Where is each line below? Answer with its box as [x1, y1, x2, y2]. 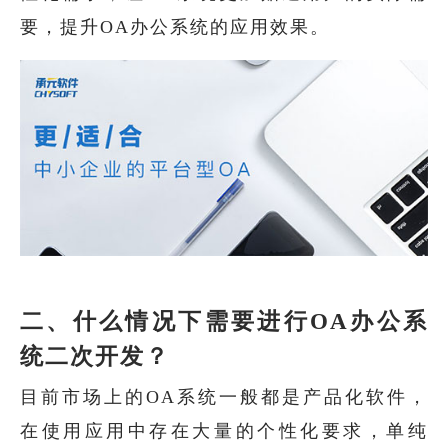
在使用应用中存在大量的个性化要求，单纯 [20, 420, 428, 441]
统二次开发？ [20, 343, 170, 369]
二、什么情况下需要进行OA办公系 [20, 308, 428, 334]
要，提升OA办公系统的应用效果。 [20, 16, 330, 37]
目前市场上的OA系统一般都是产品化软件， [20, 386, 428, 407]
